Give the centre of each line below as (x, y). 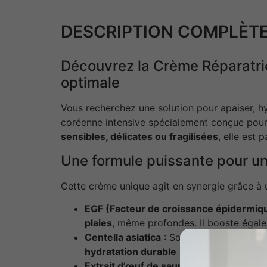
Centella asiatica (123, 237)
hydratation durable (131, 251)
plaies (98, 223)
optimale (90, 83)
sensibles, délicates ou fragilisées (139, 137)
